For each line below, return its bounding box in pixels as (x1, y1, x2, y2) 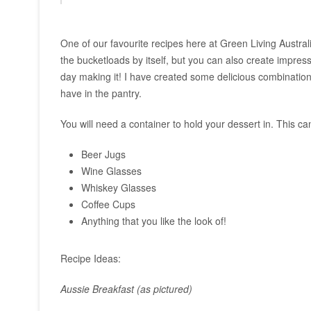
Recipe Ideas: (60, 251, 121, 265)
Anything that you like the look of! (81, 214, 226, 228)
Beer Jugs (81, 147, 126, 161)
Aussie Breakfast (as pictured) (60, 282, 192, 296)
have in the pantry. (60, 86, 142, 100)
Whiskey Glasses (81, 180, 156, 194)
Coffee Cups (81, 197, 135, 211)
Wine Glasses (81, 164, 142, 178)
